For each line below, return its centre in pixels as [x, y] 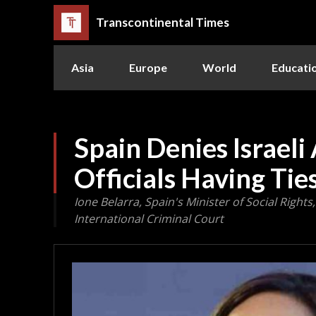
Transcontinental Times [163, 23]
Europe [148, 67]
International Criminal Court [149, 218]
